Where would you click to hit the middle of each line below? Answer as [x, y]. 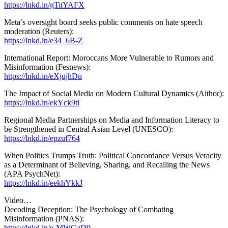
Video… [18, 200]
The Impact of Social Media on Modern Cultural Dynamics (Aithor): [114, 93]
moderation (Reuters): [39, 31]
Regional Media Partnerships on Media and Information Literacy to [112, 120]
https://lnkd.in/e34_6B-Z [44, 40]
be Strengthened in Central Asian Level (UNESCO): [89, 129]
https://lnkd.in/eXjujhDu [43, 76]
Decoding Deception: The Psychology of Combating [89, 209]
